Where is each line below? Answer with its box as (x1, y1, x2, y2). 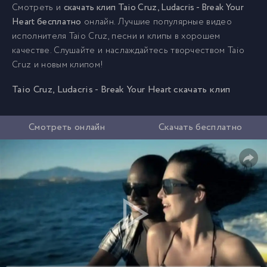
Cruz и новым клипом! (12, 58, 104, 72)
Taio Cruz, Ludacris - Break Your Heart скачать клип (12, 83, 231, 97)
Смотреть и (12, 1, 64, 14)
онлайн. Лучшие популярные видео (81, 15, 232, 29)
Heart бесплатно (12, 15, 82, 29)
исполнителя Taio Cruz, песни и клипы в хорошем (12, 30, 221, 43)
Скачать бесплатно (158, 120, 243, 134)
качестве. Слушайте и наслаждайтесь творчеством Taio (12, 44, 245, 57)
